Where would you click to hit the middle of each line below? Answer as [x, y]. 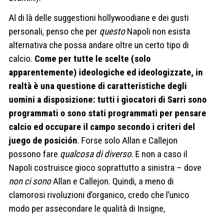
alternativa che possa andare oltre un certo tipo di [99, 45]
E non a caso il [161, 154]
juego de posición [43, 141]
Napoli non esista [158, 32]
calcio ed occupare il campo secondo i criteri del [102, 127]
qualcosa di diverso [96, 154]
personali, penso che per [54, 32]
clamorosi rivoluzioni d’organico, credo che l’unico [99, 195]
